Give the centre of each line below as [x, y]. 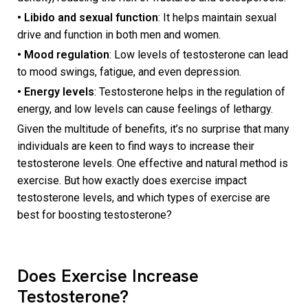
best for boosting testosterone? [96, 215]
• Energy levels [56, 92]
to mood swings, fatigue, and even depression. [131, 72]
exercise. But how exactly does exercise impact [132, 181]
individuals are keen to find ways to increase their [136, 146]
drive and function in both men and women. [120, 35]
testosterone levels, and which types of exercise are [144, 198]
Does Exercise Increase [108, 276]
